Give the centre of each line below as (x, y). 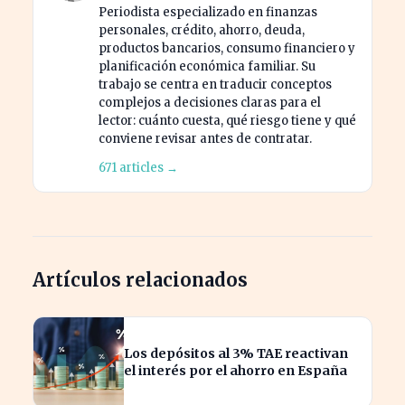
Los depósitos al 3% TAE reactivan (236, 353)
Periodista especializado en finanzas (208, 12)
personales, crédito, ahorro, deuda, (202, 30)
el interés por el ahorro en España (235, 370)
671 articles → (138, 167)
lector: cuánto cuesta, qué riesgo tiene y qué (227, 120)
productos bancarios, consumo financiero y (227, 48)
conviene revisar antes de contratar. (205, 138)
